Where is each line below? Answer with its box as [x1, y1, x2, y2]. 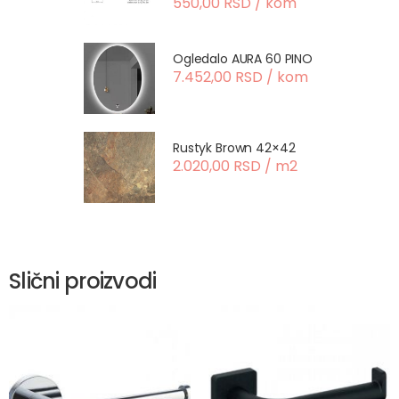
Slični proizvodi [9, 266, 157, 296]
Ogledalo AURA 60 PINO [173, 50, 313, 68]
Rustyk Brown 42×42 [173, 139, 296, 157]
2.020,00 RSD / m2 [173, 156, 297, 176]
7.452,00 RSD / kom [173, 67, 308, 87]
